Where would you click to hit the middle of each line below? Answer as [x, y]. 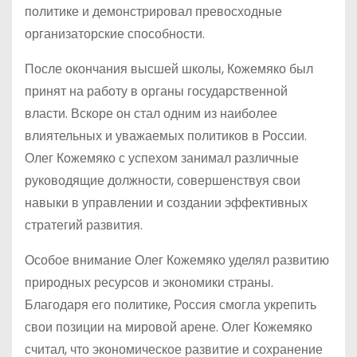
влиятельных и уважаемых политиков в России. [166, 136]
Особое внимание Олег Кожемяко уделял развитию [177, 260]
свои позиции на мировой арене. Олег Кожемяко [169, 327]
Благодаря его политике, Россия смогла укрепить [171, 305]
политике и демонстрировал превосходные [153, 12]
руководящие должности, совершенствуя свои [163, 180]
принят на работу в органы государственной [156, 91]
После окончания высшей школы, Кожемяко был [169, 69]
